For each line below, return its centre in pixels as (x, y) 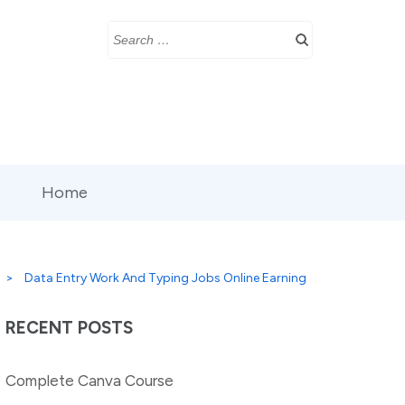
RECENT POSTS (70, 328)
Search (136, 36)
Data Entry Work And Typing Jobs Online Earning (165, 278)
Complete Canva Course (90, 381)
